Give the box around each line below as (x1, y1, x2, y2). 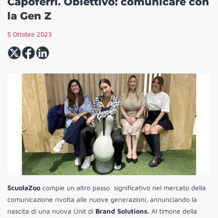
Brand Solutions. (95, 207, 151, 216)
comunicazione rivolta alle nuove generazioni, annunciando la (7, 195, 197, 204)
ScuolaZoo (7, 183, 40, 192)
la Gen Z (7, 10, 51, 22)
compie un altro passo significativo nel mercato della (40, 183, 206, 192)
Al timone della (151, 207, 197, 216)
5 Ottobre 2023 (7, 30, 52, 38)
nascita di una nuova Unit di (7, 207, 95, 216)
